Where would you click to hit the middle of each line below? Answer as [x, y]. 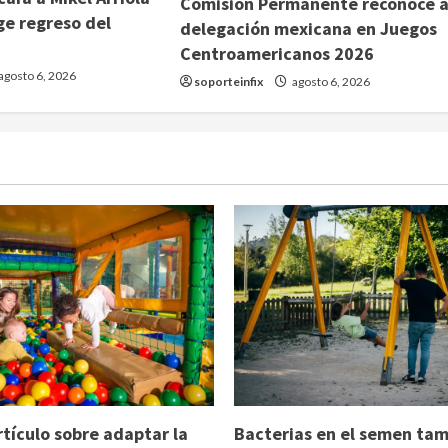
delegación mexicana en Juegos [309, 29]
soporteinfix [229, 82]
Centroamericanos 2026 [277, 54]
